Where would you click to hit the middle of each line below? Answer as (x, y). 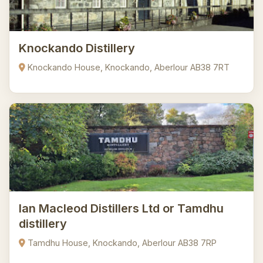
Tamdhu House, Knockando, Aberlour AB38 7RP (121, 243)
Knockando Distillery (77, 48)
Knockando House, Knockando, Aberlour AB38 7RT (127, 67)
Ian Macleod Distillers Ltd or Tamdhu (121, 208)
